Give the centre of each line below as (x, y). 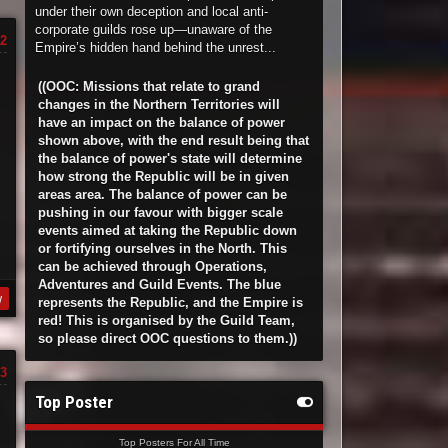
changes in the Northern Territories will (159, 104)
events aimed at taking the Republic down (168, 230)
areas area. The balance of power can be (163, 194)
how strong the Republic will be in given (164, 176)
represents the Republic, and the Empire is (171, 302)
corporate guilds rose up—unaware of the (154, 29)
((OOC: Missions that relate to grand (149, 86)
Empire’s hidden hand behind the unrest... (156, 47)
